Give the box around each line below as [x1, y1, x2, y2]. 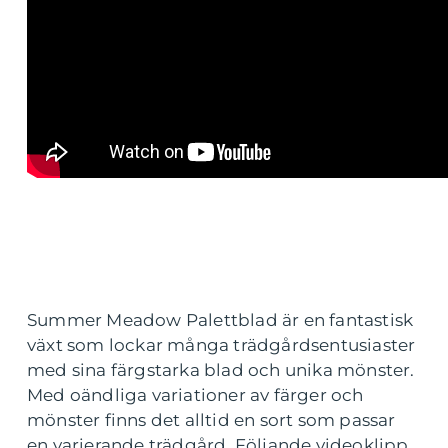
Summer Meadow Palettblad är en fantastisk [27, 310, 414, 330]
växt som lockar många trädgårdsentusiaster [27, 335, 416, 355]
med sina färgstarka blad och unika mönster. [27, 360, 415, 380]
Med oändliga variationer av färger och [27, 385, 364, 405]
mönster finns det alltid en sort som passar [27, 410, 396, 430]
